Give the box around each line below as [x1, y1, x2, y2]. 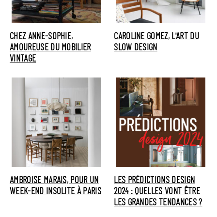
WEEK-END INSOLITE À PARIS [10, 187, 101, 197]
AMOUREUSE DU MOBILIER [10, 43, 91, 53]
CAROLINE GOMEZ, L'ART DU [114, 32, 199, 42]
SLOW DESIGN [114, 43, 157, 53]
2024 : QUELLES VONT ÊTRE [114, 187, 200, 197]
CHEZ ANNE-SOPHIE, [10, 32, 73, 42]
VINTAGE [10, 54, 36, 64]
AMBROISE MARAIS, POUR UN [10, 176, 99, 186]
